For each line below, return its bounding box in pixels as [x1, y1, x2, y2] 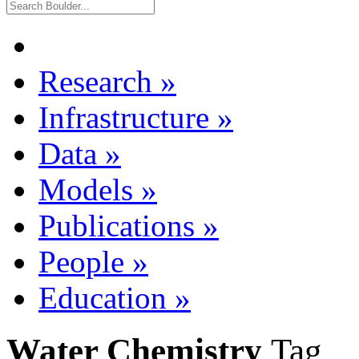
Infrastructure [38, 99, 209, 135]
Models [38, 171, 133, 207]
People [38, 244, 124, 279]
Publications [38, 208, 195, 243]
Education [38, 280, 167, 315]
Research [38, 63, 152, 99]
